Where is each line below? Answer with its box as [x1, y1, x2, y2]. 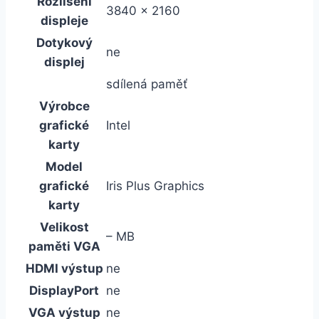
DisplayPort [29, 283, 99, 298]
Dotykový [36, 35, 93, 50]
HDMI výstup [25, 261, 103, 276]
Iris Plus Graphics [106, 178, 204, 193]
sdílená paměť [106, 76, 187, 91]
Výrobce [38, 98, 90, 113]
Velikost [39, 219, 89, 234]
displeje [40, 13, 88, 28]
